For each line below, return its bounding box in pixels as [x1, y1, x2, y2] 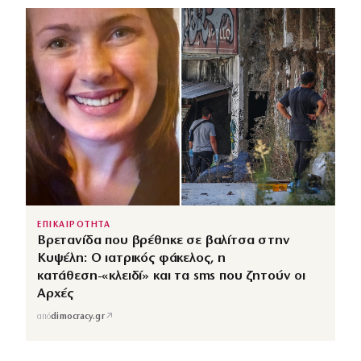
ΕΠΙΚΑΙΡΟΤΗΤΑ [37, 220, 111, 230]
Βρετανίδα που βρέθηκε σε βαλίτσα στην [37, 233, 290, 247]
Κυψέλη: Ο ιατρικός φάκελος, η [37, 251, 226, 265]
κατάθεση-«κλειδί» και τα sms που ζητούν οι [37, 268, 305, 283]
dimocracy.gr [51, 313, 105, 322]
